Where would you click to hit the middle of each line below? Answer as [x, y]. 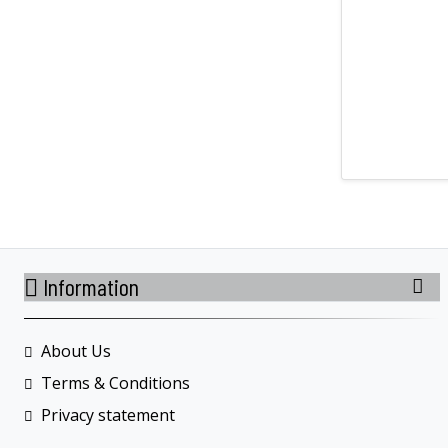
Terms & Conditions [115, 382]
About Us [76, 350]
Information [88, 286]
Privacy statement [108, 414]
